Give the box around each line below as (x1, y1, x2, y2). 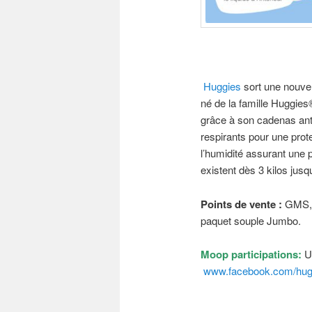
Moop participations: (201, 247, 302, 263)
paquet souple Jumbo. (201, 212, 301, 228)
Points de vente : (201, 196, 285, 212)
